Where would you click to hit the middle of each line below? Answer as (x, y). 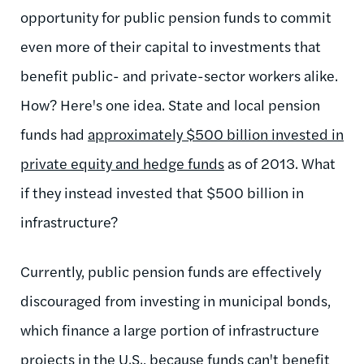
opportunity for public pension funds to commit (176, 16)
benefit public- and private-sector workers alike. (179, 75)
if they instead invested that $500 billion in (162, 192)
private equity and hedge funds (122, 162)
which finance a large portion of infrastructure (170, 329)
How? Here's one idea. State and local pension (170, 104)
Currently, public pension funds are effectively (171, 271)
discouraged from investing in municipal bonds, (175, 300)
